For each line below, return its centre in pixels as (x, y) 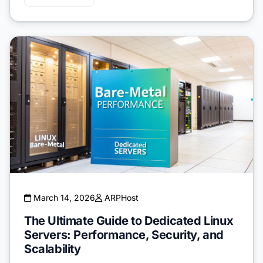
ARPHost (120, 197)
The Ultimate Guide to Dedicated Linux (129, 220)
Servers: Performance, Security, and (124, 235)
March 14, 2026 (63, 197)
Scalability (53, 249)
